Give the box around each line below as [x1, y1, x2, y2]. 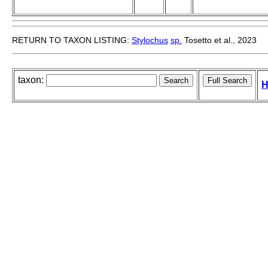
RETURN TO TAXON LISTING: [12, 35, 132, 45]
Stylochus [132, 35, 168, 45]
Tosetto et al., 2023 [182, 35, 257, 45]
